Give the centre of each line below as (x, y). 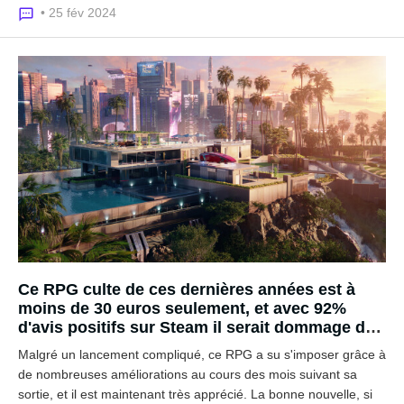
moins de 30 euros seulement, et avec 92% (182, 308)
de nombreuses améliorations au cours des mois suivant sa (188, 374)
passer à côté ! (75, 346)
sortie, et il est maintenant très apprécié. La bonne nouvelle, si (195, 394)
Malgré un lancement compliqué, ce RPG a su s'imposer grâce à (202, 354)
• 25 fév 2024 (78, 12)
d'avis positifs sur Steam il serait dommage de (196, 327)
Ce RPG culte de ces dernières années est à (187, 289)
